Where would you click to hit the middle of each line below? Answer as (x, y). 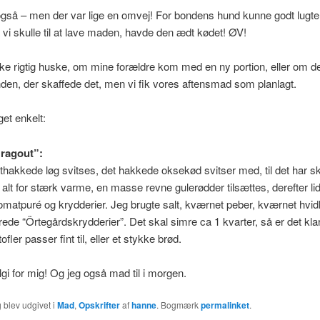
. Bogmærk (178, 305)
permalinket (225, 305)
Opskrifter (99, 305)
